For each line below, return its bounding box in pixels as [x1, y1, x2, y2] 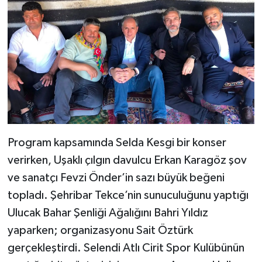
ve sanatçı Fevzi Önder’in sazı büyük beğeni [7, 172, 225, 184]
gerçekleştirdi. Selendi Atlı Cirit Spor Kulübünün [7, 242, 244, 254]
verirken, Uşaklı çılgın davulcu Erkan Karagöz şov [7, 154, 247, 167]
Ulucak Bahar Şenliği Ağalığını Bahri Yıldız [7, 207, 208, 219]
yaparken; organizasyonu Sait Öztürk [7, 225, 193, 237]
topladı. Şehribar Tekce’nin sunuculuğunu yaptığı [7, 189, 249, 202]
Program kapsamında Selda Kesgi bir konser [7, 137, 226, 149]
